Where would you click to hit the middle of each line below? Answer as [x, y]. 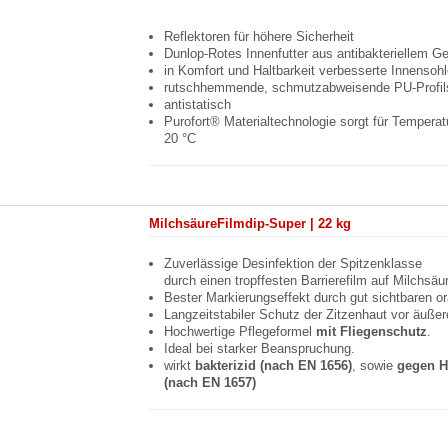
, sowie [375, 365]
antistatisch [198, 104]
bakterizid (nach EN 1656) [274, 365]
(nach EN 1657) [210, 382]
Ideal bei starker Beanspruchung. [260, 348]
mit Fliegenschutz [372, 331]
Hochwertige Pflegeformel [240, 331]
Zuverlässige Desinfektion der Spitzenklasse [293, 263]
